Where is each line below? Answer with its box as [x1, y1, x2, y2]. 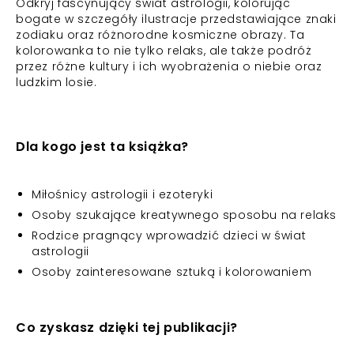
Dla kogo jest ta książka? [16, 137, 189, 156]
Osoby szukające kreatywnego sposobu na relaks [32, 207, 337, 223]
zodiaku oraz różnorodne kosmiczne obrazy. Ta [16, 27, 305, 43]
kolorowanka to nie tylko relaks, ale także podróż [16, 43, 312, 58]
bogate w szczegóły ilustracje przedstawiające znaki [16, 11, 337, 27]
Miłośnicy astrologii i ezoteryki [32, 186, 213, 202]
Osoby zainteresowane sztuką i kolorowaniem [32, 264, 312, 280]
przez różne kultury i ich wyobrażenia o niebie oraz [16, 58, 322, 74]
